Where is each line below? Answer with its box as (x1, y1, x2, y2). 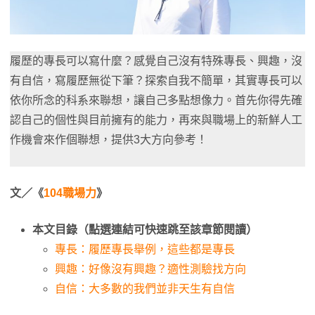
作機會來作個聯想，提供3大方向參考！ (10, 134, 207, 146)
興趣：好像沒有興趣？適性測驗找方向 (55, 263, 246, 276)
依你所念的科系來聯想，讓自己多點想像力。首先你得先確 (10, 94, 302, 107)
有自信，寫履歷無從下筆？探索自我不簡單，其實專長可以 (10, 75, 302, 87)
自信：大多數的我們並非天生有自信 (55, 283, 235, 295)
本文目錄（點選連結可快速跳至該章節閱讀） (32, 224, 257, 236)
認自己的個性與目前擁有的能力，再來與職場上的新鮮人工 (10, 114, 302, 127)
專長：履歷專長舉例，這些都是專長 (55, 243, 235, 256)
